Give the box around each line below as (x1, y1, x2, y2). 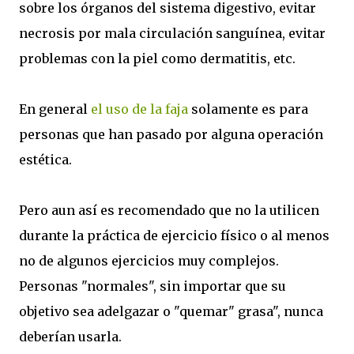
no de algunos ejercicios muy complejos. (19, 252, 279, 269)
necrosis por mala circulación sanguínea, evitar (19, 24, 326, 41)
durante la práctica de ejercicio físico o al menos (19, 227, 330, 243)
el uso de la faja (91, 100, 188, 117)
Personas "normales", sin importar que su (19, 277, 286, 294)
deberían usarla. (19, 328, 122, 345)
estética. (19, 151, 72, 168)
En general (19, 100, 91, 117)
